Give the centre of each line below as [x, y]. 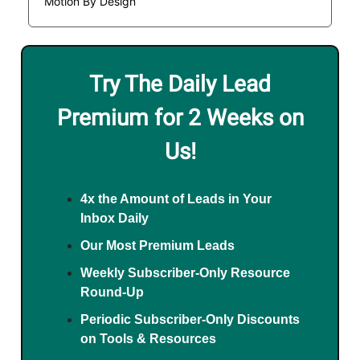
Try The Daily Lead [180, 84]
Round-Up [112, 292]
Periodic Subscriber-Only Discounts [190, 320]
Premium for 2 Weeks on [180, 118]
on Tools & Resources [148, 339]
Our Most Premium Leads [157, 246]
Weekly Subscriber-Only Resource [185, 273]
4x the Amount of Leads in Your [176, 199]
